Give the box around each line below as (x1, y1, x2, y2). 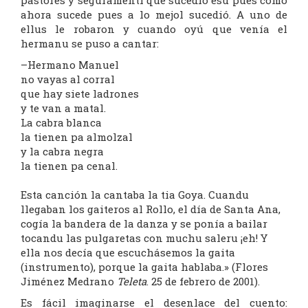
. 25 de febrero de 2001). (146, 274, 260, 289)
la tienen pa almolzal (21, 130, 133, 144)
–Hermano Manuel (21, 58, 119, 72)
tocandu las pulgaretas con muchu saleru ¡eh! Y (21, 231, 267, 245)
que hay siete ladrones (21, 87, 139, 101)
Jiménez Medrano (21, 274, 117, 289)
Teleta (117, 274, 146, 289)
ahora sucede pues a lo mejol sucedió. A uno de (21, 8, 287, 22)
